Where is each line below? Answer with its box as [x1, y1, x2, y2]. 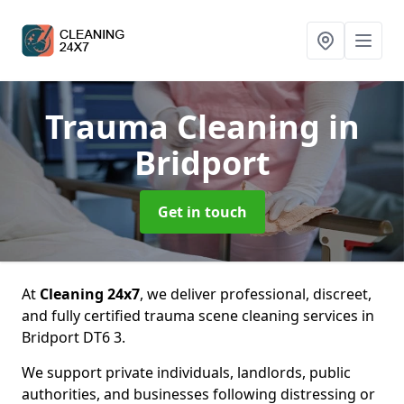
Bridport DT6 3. [22, 327, 125, 347]
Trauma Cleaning [44, 105, 328, 149]
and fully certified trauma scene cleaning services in [22, 306, 374, 326]
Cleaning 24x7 [40, 284, 140, 304]
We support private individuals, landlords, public [22, 363, 351, 382]
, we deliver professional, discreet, [140, 284, 372, 304]
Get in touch [157, 202, 247, 222]
